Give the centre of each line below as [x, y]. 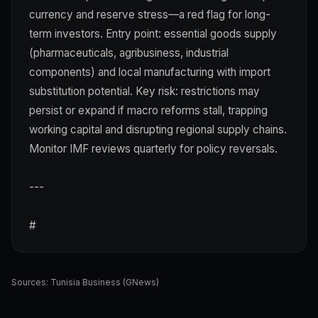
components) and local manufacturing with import [150, 72]
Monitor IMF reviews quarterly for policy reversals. [153, 148]
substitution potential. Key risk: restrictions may [144, 91]
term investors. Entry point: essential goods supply [153, 33]
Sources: [31, 282]
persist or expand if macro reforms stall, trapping [148, 110]
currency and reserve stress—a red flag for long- [150, 14]
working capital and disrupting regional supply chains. [158, 129]
